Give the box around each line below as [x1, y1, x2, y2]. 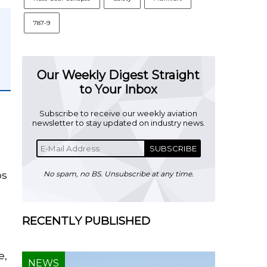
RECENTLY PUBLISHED [21, 214, 150, 228]
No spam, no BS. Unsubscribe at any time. [43, 169, 194, 178]
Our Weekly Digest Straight [37, 68, 200, 82]
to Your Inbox [79, 82, 158, 97]
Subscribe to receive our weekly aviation [39, 108, 198, 118]
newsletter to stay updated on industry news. [32, 118, 205, 128]
